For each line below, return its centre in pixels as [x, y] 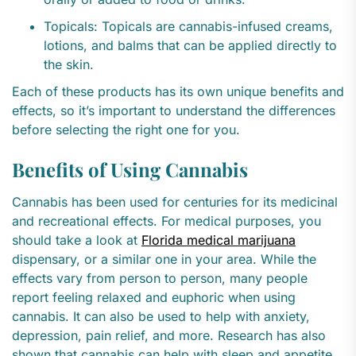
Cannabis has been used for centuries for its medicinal [175, 202]
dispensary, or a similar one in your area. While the [164, 259]
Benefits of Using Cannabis [130, 170]
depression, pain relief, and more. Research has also [169, 336]
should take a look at [77, 240]
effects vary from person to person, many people [160, 279]
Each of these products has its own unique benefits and [178, 92]
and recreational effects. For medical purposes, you [166, 221]
